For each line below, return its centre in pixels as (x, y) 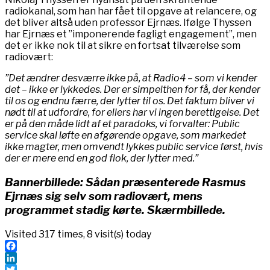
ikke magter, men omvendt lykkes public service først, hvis (134, 147)
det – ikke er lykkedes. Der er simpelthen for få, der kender (133, 90)
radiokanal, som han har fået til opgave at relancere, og (131, 11)
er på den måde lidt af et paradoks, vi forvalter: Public (122, 124)
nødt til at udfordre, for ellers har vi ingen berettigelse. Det (132, 113)
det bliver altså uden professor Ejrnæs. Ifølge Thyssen (128, 23)
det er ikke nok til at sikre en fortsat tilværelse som (123, 46)
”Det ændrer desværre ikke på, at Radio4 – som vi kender (131, 78)
